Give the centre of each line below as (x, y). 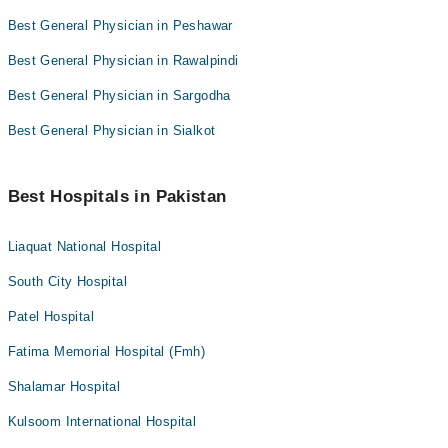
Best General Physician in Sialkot (111, 130)
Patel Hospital (50, 316)
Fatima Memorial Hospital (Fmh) (106, 351)
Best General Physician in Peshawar (120, 25)
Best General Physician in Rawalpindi (123, 60)
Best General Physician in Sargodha (119, 95)
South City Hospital (67, 281)
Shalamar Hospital (64, 386)
